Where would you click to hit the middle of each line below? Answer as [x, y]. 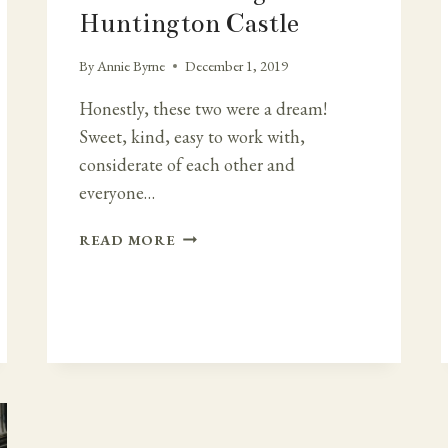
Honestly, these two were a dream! [203, 109]
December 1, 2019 [237, 66]
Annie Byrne [131, 66]
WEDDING [215, 259]
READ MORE [127, 240]
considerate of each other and [187, 165]
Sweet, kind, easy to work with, [192, 137]
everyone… [117, 193]
